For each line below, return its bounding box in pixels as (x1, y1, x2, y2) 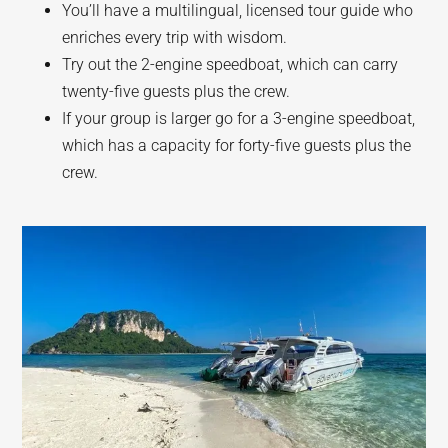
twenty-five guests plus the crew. (62, 82, 291, 101)
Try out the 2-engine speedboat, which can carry (62, 55, 399, 74)
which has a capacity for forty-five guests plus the (62, 136, 412, 155)
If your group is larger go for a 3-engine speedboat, (62, 109, 416, 128)
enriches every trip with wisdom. (62, 28, 292, 47)
